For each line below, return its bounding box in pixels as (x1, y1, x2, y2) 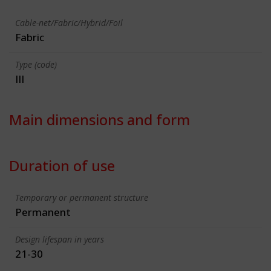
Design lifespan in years (15, 233, 104, 245)
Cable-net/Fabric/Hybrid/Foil (15, 16, 123, 28)
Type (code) (15, 58, 57, 70)
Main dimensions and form (9, 109, 190, 129)
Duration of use (9, 155, 115, 175)
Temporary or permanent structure (15, 191, 148, 203)
